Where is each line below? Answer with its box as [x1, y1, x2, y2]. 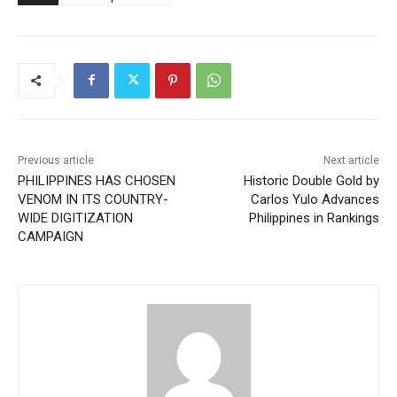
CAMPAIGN [18, 228, 83, 245]
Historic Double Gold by [243, 172, 379, 189]
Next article [323, 153, 379, 167]
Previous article [18, 153, 94, 167]
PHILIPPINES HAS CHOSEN [18, 172, 175, 189]
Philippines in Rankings [248, 209, 379, 226]
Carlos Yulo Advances [250, 191, 379, 207]
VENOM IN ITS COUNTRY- [18, 191, 168, 207]
